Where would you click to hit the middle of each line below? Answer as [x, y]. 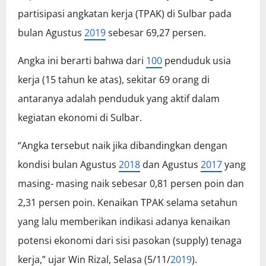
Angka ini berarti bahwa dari [82, 61]
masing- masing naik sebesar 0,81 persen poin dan [131, 184]
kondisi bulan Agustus [68, 165]
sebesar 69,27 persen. [156, 33]
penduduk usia [197, 61]
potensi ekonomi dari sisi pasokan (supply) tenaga [130, 241]
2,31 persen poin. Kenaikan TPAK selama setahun [128, 203]
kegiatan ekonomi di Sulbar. [80, 118]
